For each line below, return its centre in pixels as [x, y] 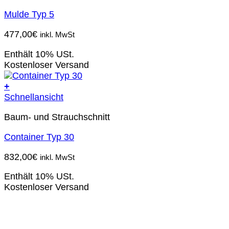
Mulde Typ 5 [29, 14]
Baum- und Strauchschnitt [57, 117]
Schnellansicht [34, 97]
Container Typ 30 [39, 137]
